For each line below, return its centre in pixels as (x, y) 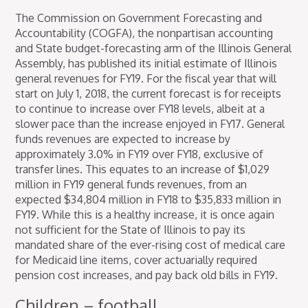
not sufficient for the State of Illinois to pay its (131, 230)
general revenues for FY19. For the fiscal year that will (146, 79)
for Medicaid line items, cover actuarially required (136, 260)
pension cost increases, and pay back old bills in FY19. (147, 275)
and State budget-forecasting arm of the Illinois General (154, 48)
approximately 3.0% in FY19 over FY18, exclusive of (140, 154)
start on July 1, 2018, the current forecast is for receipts (148, 94)
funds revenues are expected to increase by (123, 139)
